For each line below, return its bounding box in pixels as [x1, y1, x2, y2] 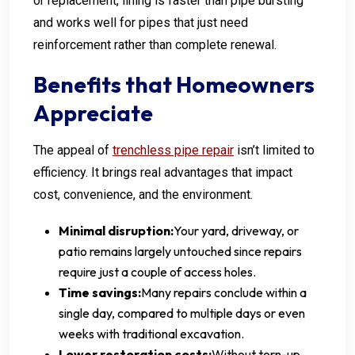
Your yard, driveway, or [174, 222, 299, 239]
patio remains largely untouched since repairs [59, 242, 302, 259]
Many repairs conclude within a [141, 284, 307, 300]
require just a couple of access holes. [59, 263, 256, 280]
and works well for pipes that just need [33, 14, 248, 30]
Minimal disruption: [59, 222, 174, 239]
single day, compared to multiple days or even [59, 304, 305, 321]
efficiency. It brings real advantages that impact [33, 164, 292, 180]
